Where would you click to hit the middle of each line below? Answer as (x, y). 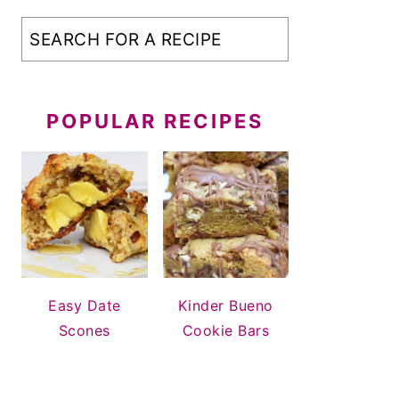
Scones (84, 330)
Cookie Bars (225, 330)
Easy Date (85, 305)
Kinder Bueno (225, 305)
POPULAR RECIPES (155, 122)
